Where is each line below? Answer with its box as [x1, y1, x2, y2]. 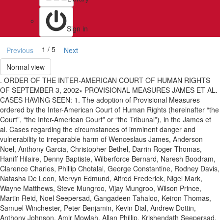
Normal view [6, 62, 45, 72]
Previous [6, 45, 33, 55]
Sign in [67, 24, 88, 33]
